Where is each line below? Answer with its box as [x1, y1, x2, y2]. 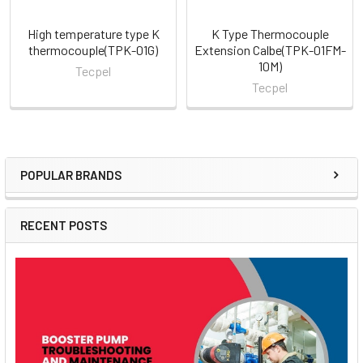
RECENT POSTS [20, 218, 107, 233]
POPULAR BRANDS [20, 168, 122, 183]
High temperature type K [27, 25, 160, 41]
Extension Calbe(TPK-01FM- [194, 41, 346, 58]
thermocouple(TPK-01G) [28, 41, 158, 58]
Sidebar [19, 177, 100, 207]
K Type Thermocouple [211, 25, 329, 41]
